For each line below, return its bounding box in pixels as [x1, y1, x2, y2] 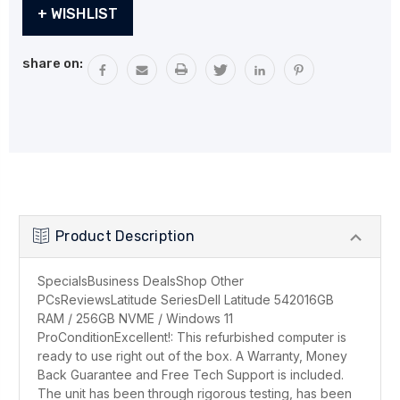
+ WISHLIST [51, 5, 118, 22]
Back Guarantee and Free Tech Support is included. [37, 367, 344, 382]
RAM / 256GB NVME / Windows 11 [37, 311, 233, 326]
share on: [22, 55, 83, 71]
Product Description [55, 228, 195, 245]
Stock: [22, 14, 65, 30]
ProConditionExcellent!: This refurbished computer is [37, 329, 346, 345]
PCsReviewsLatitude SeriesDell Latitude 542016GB [37, 292, 334, 307]
